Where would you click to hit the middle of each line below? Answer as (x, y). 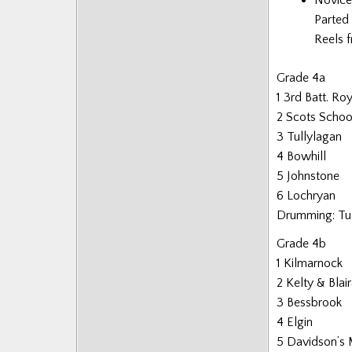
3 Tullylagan (309, 136)
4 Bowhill (301, 156)
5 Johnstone (308, 176)
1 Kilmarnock (310, 263)
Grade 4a (301, 77)
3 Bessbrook (309, 302)
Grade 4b (301, 243)
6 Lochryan (306, 195)
